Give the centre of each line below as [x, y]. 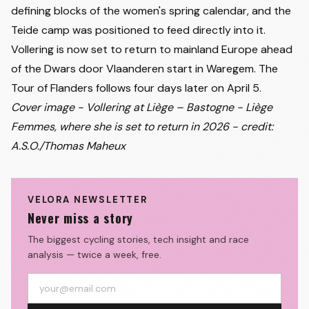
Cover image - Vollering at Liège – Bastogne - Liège [142, 107]
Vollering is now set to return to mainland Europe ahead [152, 49]
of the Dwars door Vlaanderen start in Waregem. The [144, 69]
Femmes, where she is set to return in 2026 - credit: [142, 127]
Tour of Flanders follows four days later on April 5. [136, 88]
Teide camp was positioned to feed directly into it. [138, 30]
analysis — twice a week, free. [94, 255]
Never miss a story [80, 218]
